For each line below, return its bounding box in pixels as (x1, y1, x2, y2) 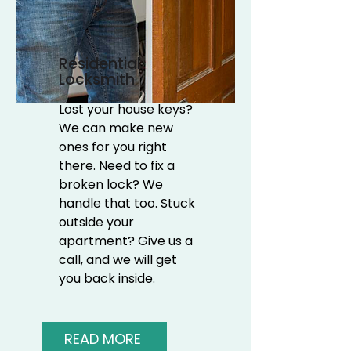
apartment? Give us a (59, 232, 193, 250)
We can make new (59, 119, 173, 137)
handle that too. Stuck (59, 194, 195, 212)
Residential (59, 53, 141, 74)
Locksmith (59, 69, 135, 90)
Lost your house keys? (59, 100, 193, 118)
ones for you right (59, 138, 167, 156)
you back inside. (59, 270, 155, 288)
